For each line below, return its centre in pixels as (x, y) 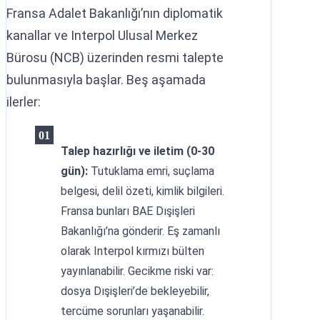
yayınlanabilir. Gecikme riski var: (137, 271)
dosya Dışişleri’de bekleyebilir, (135, 291)
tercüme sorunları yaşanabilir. (132, 311)
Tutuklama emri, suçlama (151, 171)
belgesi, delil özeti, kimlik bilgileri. (142, 191)
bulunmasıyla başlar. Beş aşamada (106, 80)
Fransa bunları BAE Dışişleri (128, 211)
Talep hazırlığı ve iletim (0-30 (137, 151)
